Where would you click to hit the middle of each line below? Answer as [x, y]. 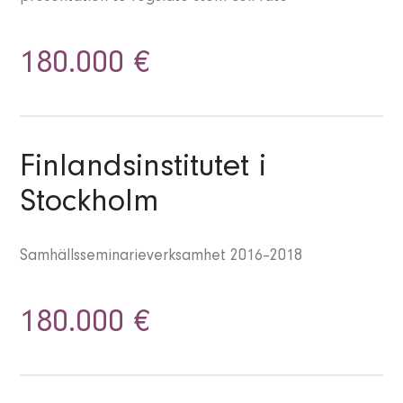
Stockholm [90, 206]
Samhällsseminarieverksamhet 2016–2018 [161, 258]
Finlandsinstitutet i [143, 170]
